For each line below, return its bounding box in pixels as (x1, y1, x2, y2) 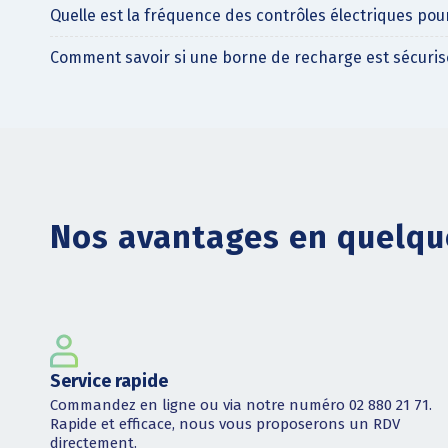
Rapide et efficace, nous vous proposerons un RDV (50, 415, 400, 434)
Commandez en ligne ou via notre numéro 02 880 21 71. (50, 396, 432, 415)
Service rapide (50, 369, 168, 392)
